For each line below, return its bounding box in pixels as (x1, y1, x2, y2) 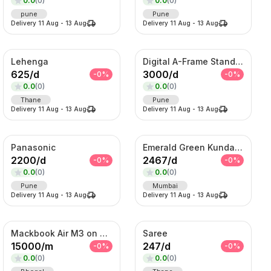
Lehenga (11, 56, 49, 67)
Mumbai (152, 181, 178, 190)
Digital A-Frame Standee (235, 56, 243, 67)
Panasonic (11, 142, 56, 152)
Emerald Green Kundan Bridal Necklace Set (234, 142, 243, 152)
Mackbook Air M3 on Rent (100, 227, 108, 238)
